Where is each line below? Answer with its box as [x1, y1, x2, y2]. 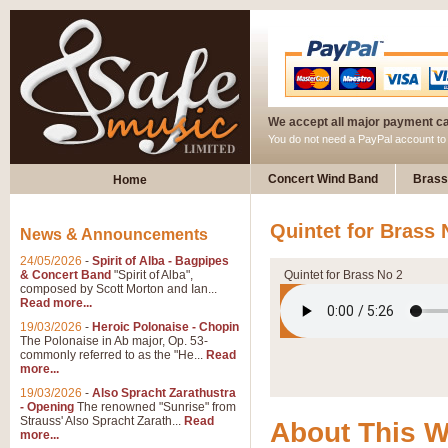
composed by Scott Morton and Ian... [20, 282, 217, 296]
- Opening [20, 400, 74, 414]
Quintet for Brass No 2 [284, 268, 403, 282]
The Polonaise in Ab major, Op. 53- [20, 334, 208, 348]
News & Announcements [20, 226, 208, 243]
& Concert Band [20, 268, 111, 282]
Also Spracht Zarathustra [92, 386, 236, 400]
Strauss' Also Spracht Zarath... [20, 414, 184, 428]
